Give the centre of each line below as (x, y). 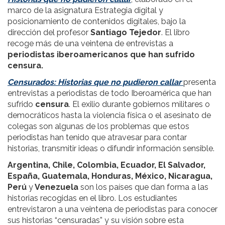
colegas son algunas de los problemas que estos (98, 126)
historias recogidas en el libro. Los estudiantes (92, 198)
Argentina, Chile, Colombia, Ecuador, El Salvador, (106, 165)
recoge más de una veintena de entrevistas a (90, 43)
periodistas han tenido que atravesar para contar (97, 137)
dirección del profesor (49, 32)
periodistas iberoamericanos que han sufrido (101, 54)
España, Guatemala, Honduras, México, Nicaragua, (110, 176)
